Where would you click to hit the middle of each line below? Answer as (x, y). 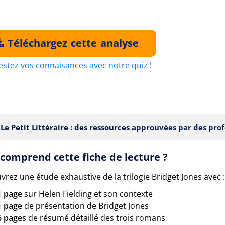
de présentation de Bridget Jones (85, 206)
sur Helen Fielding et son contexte (87, 194)
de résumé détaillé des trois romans (96, 218)
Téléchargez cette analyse (72, 43)
